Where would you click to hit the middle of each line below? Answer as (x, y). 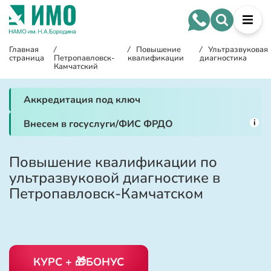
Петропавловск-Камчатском (106, 194)
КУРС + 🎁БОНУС (79, 262)
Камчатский (76, 67)
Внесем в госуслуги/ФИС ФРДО (98, 124)
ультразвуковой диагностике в (115, 178)
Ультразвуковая (238, 50)
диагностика (223, 58)
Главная (24, 50)
